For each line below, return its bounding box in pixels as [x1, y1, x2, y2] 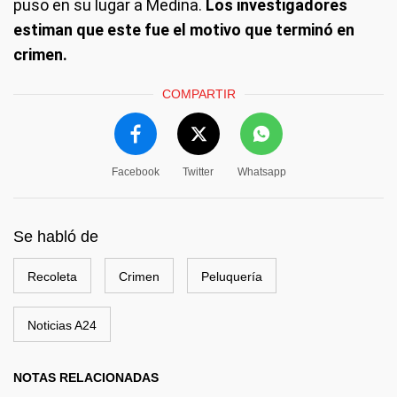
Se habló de [13, 228, 98, 245]
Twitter [183, 166, 214, 178]
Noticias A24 [27, 318, 97, 332]
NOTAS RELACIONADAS [13, 370, 159, 385]
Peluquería [201, 269, 262, 284]
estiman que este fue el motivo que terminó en [13, 20, 354, 39]
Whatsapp [237, 166, 286, 178]
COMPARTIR [161, 87, 236, 101]
